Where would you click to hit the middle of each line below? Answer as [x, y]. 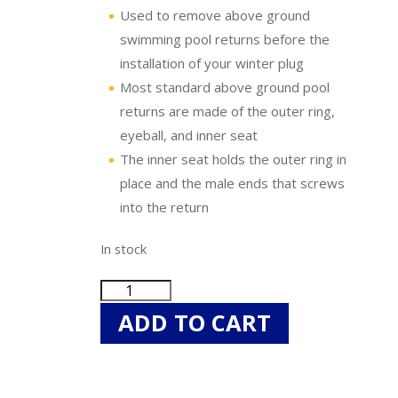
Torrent [128, 314]
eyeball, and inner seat [189, 135]
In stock [124, 249]
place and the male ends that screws [233, 183]
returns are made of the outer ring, [228, 111]
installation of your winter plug [212, 63]
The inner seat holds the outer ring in [234, 159]
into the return [165, 207]
